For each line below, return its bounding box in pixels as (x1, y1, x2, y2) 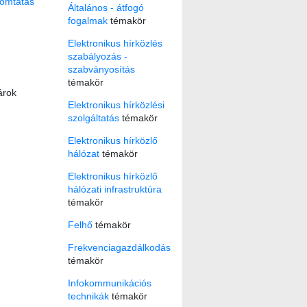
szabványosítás (67, 63, 135, 75)
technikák (67, 290, 109, 302)
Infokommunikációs (67, 277, 151, 288)
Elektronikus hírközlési (67, 99, 164, 110)
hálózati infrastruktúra (67, 183, 162, 195)
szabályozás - (67, 50, 127, 62)
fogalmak (67, 14, 108, 26)
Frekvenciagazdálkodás (67, 241, 171, 253)
